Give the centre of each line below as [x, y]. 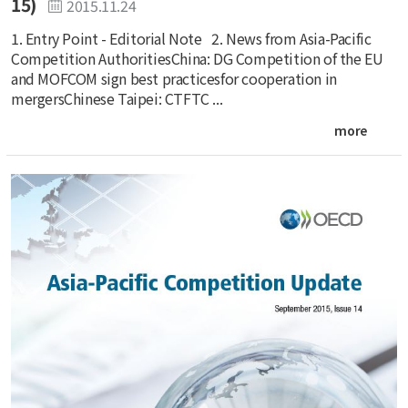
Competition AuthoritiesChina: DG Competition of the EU [197, 58]
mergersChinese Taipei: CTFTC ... [117, 98]
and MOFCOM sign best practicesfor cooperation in [174, 78]
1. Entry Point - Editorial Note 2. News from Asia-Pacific [191, 38]
